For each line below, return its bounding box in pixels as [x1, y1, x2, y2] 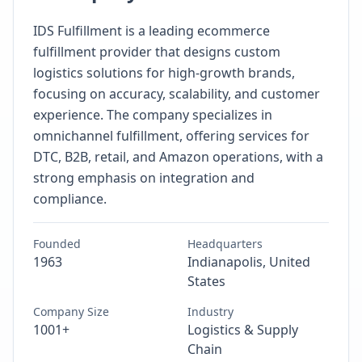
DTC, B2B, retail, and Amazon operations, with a [33, 148, 323, 166]
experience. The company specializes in [33, 106, 272, 124]
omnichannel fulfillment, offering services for [33, 127, 309, 145]
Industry [187, 304, 234, 319]
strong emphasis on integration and [33, 169, 255, 187]
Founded [33, 236, 81, 251]
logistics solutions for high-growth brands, [33, 64, 295, 82]
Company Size [33, 304, 109, 319]
